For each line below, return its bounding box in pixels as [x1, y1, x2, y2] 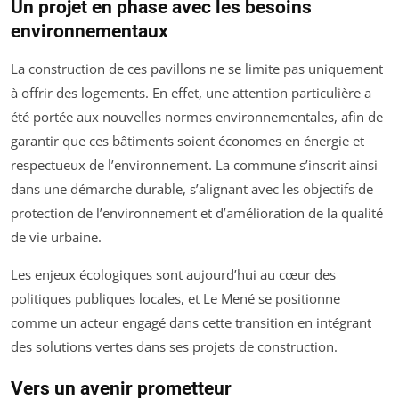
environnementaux [11, 20, 168, 43]
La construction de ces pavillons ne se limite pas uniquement [11, 60, 383, 78]
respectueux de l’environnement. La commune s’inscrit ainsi [11, 156, 378, 175]
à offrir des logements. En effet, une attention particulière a [11, 84, 371, 102]
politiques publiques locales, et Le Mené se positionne [11, 289, 340, 308]
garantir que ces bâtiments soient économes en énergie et [11, 132, 364, 151]
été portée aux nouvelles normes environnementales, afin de [11, 108, 383, 126]
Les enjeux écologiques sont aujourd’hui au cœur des [11, 265, 336, 284]
